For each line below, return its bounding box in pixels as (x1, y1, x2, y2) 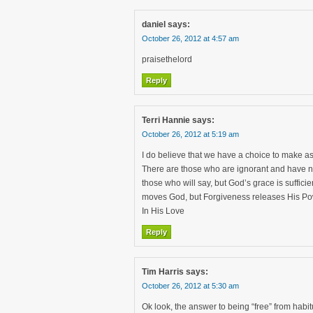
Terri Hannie (142, 115, 190, 125)
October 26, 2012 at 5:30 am (142, 282, 239, 290)
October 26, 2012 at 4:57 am (142, 34, 239, 43)
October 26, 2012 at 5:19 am (142, 130, 239, 138)
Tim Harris (142, 267, 184, 277)
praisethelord (142, 54, 192, 64)
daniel (142, 20, 166, 29)
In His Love (142, 206, 184, 216)
